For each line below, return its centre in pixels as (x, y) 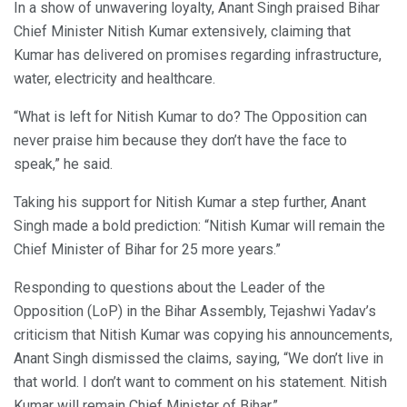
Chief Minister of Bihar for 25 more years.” (147, 250)
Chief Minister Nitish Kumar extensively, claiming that (182, 32)
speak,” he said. (63, 164)
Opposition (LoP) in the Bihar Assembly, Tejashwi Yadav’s (195, 312)
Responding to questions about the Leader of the (169, 288)
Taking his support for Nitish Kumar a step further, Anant (190, 203)
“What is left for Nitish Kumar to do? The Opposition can (190, 117)
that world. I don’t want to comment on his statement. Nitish (200, 382)
